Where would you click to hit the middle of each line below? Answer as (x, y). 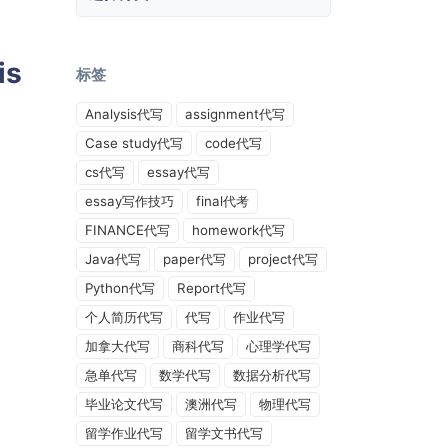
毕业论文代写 (124, 404)
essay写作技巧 (129, 201)
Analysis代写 (124, 114)
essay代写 (178, 172)
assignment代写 (235, 114)
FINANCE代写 (127, 230)
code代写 (233, 143)
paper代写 (194, 259)
